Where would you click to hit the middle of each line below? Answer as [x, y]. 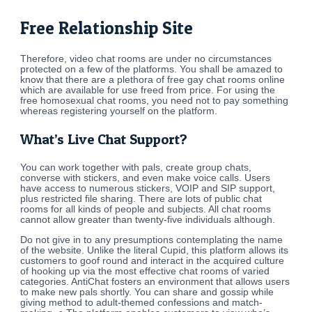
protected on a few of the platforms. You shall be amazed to [152, 69]
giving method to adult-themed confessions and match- [142, 302]
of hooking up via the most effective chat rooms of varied [145, 271]
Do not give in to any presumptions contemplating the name [152, 240]
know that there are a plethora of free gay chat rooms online [153, 79]
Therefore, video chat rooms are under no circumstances [146, 58]
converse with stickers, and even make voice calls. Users [146, 178]
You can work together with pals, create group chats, [136, 167]
